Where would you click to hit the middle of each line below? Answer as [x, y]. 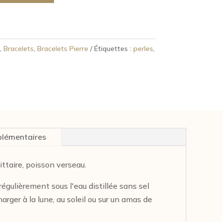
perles [143, 49]
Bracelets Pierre [62, 49]
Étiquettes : [113, 49]
